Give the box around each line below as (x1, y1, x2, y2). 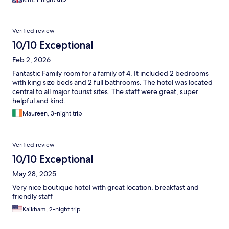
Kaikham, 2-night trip (22, 204, 81, 213)
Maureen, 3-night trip (22, 109, 82, 118)
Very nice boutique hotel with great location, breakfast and (12, 182, 199, 192)
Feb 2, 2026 (12, 55, 51, 64)
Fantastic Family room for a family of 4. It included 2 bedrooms (12, 68, 209, 78)
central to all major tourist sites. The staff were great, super (12, 86, 198, 96)
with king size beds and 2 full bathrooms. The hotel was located (12, 77, 213, 87)
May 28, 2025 (12, 169, 56, 178)
